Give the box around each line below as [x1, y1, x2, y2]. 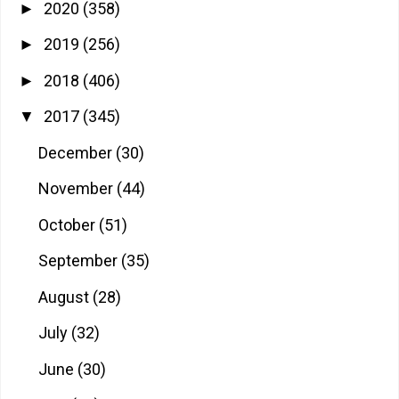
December [37, 142, 116, 162]
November [37, 179, 117, 199]
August [37, 287, 93, 306]
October [37, 215, 99, 234]
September [37, 251, 121, 271]
